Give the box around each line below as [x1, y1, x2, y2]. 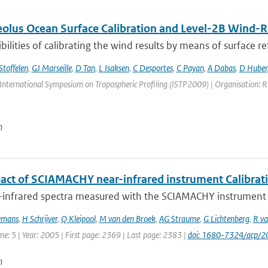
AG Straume [159, 213, 200, 224]
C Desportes [132, 62, 173, 74]
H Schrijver [22, 213, 57, 224]
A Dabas [207, 62, 236, 74]
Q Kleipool [60, 213, 96, 224]
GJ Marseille [31, 62, 72, 74]
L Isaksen [98, 62, 129, 74]
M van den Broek [99, 213, 156, 224]
